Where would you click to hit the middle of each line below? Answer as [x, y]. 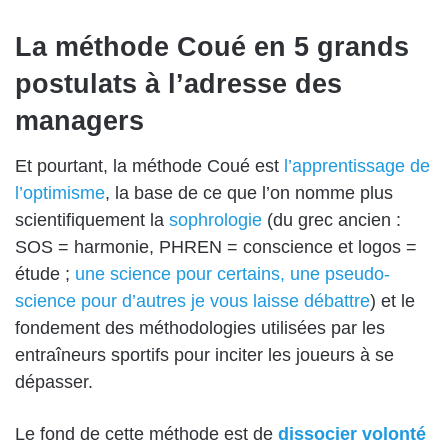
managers [79, 120]
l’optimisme [60, 193]
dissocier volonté [352, 434]
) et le [392, 301]
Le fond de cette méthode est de [146, 434]
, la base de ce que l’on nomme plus [249, 193]
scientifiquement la [92, 220]
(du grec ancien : [331, 220]
